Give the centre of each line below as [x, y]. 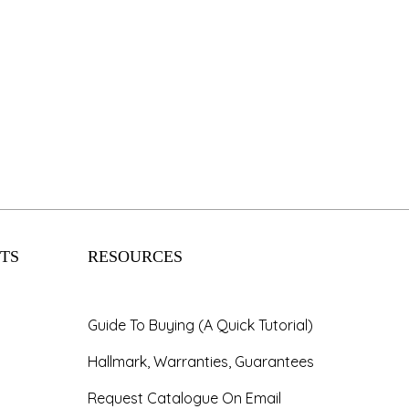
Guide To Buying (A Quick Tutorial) [200, 325]
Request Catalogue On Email [184, 398]
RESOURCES [135, 257]
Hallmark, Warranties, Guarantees [201, 362]
